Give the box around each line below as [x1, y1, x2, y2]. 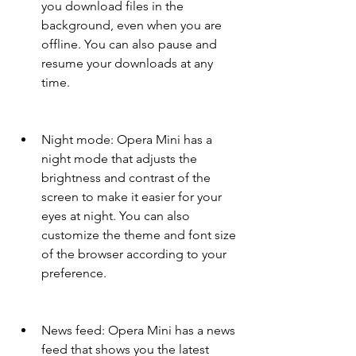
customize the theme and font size [41, 227, 236, 243]
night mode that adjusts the [41, 151, 197, 167]
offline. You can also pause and [41, 37, 217, 52]
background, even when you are [41, 17, 222, 33]
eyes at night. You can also [41, 208, 190, 224]
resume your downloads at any [41, 56, 213, 72]
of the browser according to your [41, 246, 226, 262]
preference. [41, 265, 106, 281]
